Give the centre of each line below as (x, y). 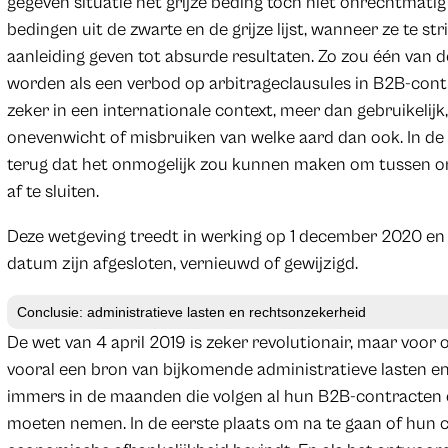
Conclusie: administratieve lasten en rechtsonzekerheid (191, 311)
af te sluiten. (52, 191)
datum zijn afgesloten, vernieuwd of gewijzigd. (182, 263)
